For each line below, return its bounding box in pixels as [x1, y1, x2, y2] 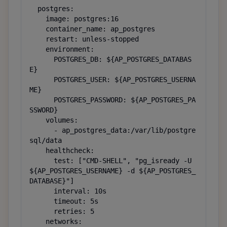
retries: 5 [29, 207, 54, 215]
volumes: [29, 116, 46, 124]
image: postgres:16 [29, 15, 46, 23]
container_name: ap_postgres [29, 25, 46, 33]
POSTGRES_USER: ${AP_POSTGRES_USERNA [29, 75, 54, 84]
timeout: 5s [29, 197, 54, 205]
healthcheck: [29, 146, 46, 155]
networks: [29, 217, 46, 225]
